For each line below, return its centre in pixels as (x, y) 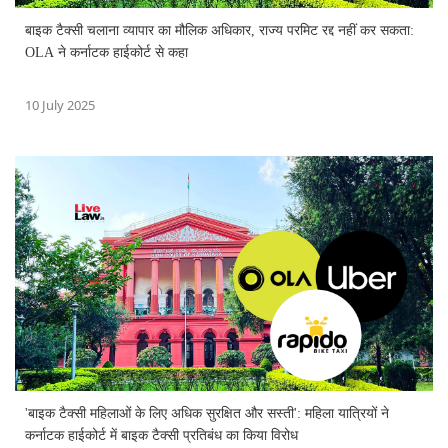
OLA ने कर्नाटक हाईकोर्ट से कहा (106, 52)
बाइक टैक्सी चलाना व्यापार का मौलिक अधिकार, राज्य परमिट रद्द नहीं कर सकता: (219, 30)
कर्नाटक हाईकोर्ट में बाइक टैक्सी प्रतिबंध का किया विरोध (161, 436)
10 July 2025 (60, 104)
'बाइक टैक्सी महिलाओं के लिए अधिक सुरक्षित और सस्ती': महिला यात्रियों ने (207, 414)
